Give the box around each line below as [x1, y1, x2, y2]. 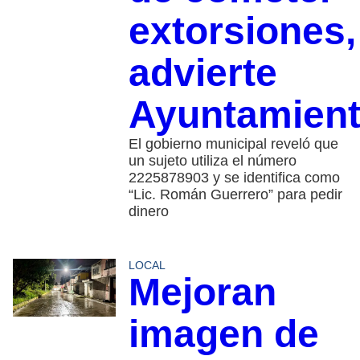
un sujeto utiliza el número [128, 152, 297, 169]
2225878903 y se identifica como [128, 169, 340, 186]
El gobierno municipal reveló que [128, 135, 338, 152]
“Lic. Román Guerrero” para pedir [128, 186, 342, 202]
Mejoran [128, 270, 276, 313]
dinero [128, 202, 169, 219]
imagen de [128, 312, 319, 355]
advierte [128, 51, 277, 94]
